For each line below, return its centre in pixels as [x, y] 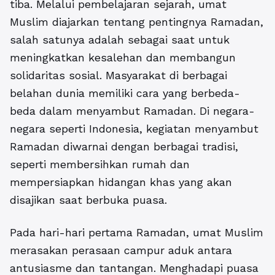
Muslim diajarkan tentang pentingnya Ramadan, [137, 22]
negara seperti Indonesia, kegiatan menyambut [134, 129]
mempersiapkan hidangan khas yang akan [121, 182]
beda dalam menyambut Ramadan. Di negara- [132, 111]
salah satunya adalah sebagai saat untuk [120, 40]
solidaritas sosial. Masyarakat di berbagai [118, 76]
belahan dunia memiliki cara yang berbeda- [125, 93]
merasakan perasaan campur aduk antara [121, 250]
